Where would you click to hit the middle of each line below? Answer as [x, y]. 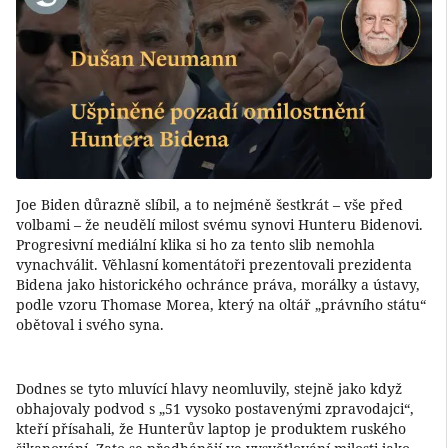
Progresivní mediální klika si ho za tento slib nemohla [195, 245]
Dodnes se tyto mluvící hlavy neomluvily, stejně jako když [209, 389]
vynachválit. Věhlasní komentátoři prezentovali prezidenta [214, 265]
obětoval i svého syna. [90, 325]
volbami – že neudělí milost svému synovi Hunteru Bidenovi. [219, 225]
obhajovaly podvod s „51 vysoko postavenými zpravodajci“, [215, 409]
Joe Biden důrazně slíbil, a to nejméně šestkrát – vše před [209, 205]
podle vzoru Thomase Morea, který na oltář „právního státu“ [221, 305]
